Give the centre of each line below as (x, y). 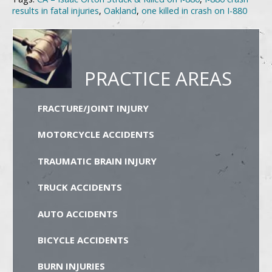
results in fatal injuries (56, 10)
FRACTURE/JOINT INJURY (93, 108)
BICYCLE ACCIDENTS (83, 240)
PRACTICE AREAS (158, 78)
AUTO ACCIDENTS (77, 213)
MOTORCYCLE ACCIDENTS (96, 134)
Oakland (120, 10)
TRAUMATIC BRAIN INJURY (97, 161)
